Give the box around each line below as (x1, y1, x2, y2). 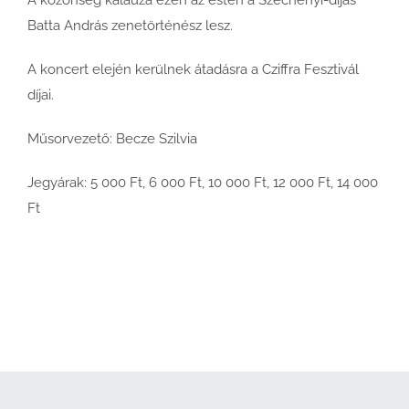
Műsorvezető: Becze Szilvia (27, 130, 197, 147)
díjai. (27, 86, 54, 103)
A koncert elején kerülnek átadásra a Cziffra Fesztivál (27, 60, 359, 78)
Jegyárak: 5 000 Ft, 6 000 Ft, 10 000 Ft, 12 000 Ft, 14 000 (27, 173, 378, 191)
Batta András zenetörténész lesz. (27, 16, 233, 34)
